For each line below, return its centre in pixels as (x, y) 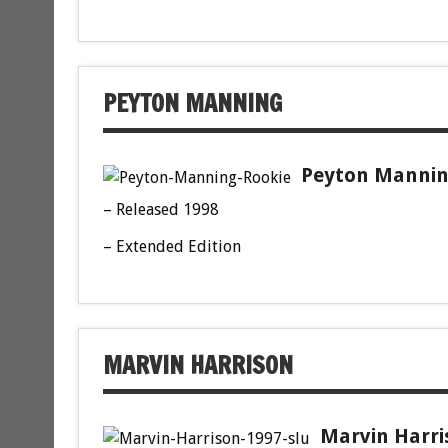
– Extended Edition (171, 246)
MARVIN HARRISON (197, 364)
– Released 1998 (160, 209)
